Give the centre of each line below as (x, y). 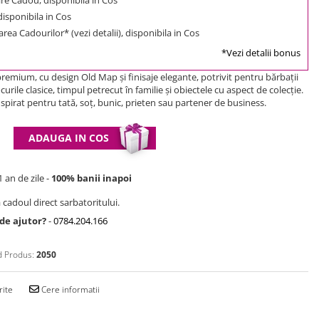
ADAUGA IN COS (69, 137)
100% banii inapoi (91, 178)
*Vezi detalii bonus (261, 52)
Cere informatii (69, 289)
